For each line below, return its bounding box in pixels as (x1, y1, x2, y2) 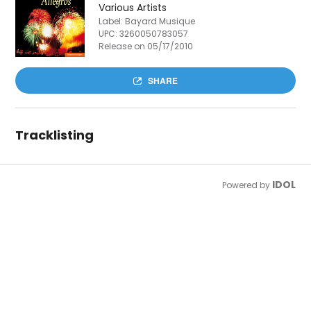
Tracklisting (15, 126, 94, 144)
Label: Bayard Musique (99, 15, 196, 27)
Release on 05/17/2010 (99, 40, 194, 52)
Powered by (221, 178, 272, 191)
